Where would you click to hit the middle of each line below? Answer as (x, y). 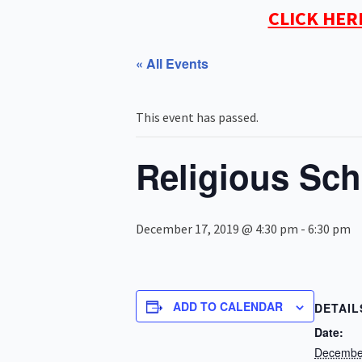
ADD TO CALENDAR (228, 306)
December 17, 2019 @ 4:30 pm (217, 229)
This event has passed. (197, 117)
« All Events (172, 63)
